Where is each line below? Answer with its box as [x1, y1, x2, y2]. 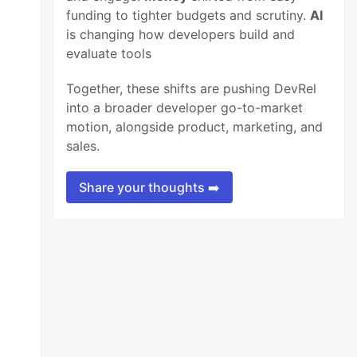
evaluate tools [66, 45, 152, 61]
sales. [66, 138, 100, 154]
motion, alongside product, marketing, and [66, 119, 324, 135]
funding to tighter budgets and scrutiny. [66, 7, 311, 23]
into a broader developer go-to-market [66, 100, 304, 116]
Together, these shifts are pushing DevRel [66, 80, 317, 96]
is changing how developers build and [66, 26, 296, 42]
